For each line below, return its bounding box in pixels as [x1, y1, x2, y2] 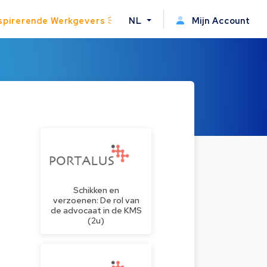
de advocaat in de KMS [50, 204, 142, 216]
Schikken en [73, 184, 119, 196]
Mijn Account [189, 14, 250, 26]
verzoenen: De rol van [52, 194, 139, 206]
